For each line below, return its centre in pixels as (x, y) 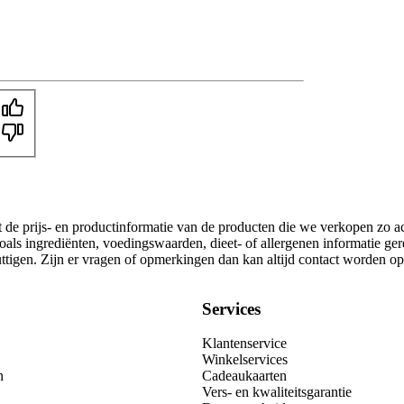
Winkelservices (245, 360)
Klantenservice (244, 344)
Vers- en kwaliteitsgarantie (277, 392)
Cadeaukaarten (244, 376)
